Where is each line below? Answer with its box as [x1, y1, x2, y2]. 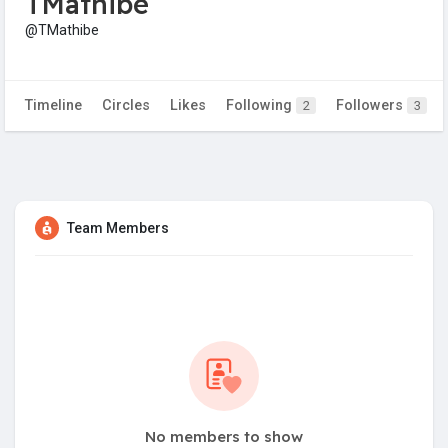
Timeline [25, 97, 82, 115]
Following [226, 97, 296, 115]
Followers [336, 97, 407, 115]
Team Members [67, 220, 169, 237]
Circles [102, 97, 150, 115]
